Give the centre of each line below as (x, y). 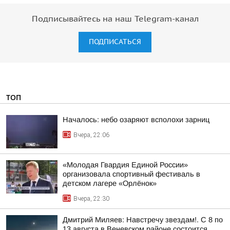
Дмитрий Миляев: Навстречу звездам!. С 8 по (143, 220)
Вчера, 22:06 (91, 135)
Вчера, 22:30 (91, 199)
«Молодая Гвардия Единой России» (125, 165)
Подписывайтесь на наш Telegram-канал (115, 19)
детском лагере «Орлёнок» (110, 183)
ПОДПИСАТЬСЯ (115, 42)
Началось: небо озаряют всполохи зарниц (136, 120)
